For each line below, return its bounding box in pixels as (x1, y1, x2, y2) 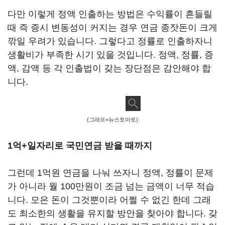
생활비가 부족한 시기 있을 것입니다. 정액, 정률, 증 (8, 50, 213, 60)
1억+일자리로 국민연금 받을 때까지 (8, 141, 155, 151)
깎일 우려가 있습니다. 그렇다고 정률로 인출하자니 (8, 36, 212, 46)
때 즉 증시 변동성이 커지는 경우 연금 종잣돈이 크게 (8, 23, 217, 33)
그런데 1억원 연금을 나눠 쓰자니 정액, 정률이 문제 (8, 168, 213, 178)
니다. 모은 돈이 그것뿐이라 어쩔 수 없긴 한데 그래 (8, 195, 211, 205)
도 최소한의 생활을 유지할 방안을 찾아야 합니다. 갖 (8, 208, 217, 218)
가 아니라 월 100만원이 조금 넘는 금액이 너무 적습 (8, 181, 214, 191)
